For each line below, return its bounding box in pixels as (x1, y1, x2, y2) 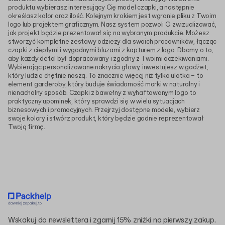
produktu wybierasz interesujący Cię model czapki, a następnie (8, 4, 195, 13)
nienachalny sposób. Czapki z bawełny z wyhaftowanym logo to (8, 89, 196, 98)
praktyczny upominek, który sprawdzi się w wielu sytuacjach (8, 97, 185, 106)
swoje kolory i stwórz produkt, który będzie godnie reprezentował (8, 115, 204, 124)
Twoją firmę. (8, 123, 45, 132)
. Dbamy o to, (174, 46, 213, 55)
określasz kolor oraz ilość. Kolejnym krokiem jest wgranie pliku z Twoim (8, 12, 216, 21)
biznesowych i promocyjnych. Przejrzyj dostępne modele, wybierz (8, 106, 200, 115)
